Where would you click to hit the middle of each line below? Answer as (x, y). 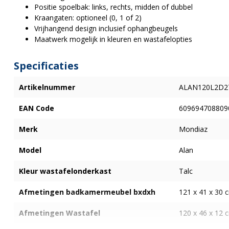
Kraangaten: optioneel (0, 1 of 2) (88, 18)
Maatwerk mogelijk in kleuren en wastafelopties (113, 39)
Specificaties (46, 66)
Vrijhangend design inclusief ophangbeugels (106, 29)
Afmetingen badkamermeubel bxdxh (87, 192)
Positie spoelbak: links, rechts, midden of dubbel (113, 7)
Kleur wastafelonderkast (65, 171)
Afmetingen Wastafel (60, 213)
